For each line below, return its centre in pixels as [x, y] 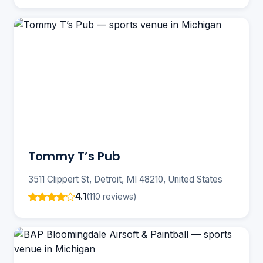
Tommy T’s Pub [74, 156]
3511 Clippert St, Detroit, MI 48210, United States [125, 180]
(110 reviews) [112, 196]
